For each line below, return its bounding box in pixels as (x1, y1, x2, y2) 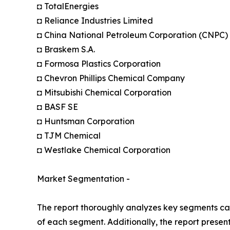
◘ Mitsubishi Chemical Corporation (37, 87, 171, 98)
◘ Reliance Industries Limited (37, 15, 153, 26)
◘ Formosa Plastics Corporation (37, 58, 161, 69)
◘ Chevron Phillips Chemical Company (37, 72, 185, 83)
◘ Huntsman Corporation (37, 116, 135, 126)
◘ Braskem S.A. (37, 44, 95, 54)
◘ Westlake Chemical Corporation (37, 144, 170, 155)
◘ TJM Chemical (37, 130, 101, 141)
